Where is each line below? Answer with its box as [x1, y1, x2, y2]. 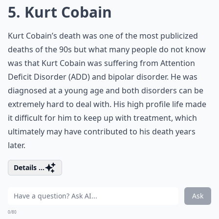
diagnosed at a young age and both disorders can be [8, 85, 203, 96]
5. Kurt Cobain [8, 2, 112, 22]
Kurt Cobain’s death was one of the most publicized [8, 30, 198, 41]
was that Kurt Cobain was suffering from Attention [8, 58, 195, 68]
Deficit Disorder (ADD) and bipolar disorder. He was [8, 71, 197, 82]
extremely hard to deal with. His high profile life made [8, 99, 206, 109]
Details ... [14, 163, 44, 172]
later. [8, 140, 25, 151]
